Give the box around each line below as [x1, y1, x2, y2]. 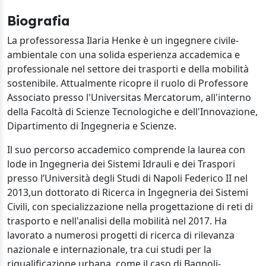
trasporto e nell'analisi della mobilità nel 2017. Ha [7, 214, 227, 227]
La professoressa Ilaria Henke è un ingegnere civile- [7, 34, 239, 47]
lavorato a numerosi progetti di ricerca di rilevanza [7, 229, 235, 242]
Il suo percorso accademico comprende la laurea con [7, 143, 245, 156]
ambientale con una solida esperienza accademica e [7, 48, 240, 61]
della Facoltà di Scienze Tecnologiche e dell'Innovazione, [7, 105, 258, 118]
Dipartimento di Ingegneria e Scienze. [7, 119, 179, 132]
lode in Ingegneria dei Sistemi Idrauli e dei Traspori [7, 157, 235, 170]
